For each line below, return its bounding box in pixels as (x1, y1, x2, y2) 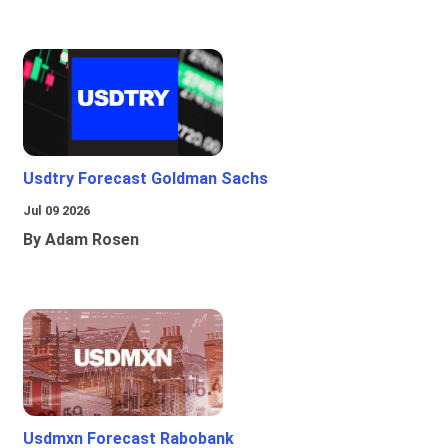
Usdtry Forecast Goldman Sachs (23, 169, 268, 189)
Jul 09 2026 (23, 203, 90, 219)
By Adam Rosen (23, 230, 139, 250)
